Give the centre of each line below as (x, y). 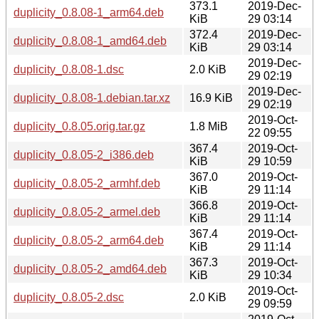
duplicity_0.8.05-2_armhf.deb (87, 183)
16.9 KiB (211, 98)
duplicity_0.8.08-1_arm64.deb (89, 12)
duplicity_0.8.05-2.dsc (69, 297)
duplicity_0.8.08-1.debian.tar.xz (92, 98)
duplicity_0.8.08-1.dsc (69, 69)
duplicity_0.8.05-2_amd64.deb (90, 268)
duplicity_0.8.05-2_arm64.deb (89, 240)
